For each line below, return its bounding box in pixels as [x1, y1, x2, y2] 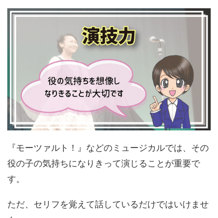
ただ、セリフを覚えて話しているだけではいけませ [7, 199, 209, 210]
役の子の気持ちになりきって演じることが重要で [7, 158, 200, 169]
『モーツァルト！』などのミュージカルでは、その [7, 143, 209, 153]
